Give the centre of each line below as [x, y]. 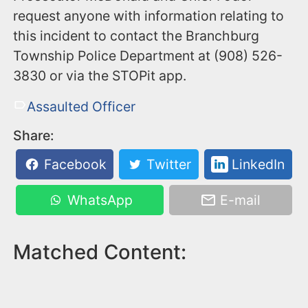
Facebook [73, 165]
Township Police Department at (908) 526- [148, 56]
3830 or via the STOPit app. [100, 76]
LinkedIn [256, 165]
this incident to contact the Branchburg [136, 36]
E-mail [239, 200]
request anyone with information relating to [149, 16]
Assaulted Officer [81, 107]
